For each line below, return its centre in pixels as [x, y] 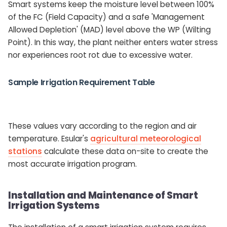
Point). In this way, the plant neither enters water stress [113, 42]
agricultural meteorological [146, 138]
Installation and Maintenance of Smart [103, 195]
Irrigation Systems [54, 205]
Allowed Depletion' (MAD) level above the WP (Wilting [109, 29]
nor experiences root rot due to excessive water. [100, 55]
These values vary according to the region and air [102, 126]
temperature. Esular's [49, 138]
